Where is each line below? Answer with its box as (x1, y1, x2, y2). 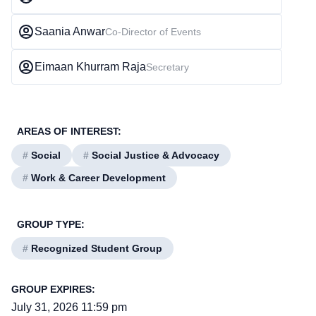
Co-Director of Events (105, 26, 201, 37)
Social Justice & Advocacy (89, 150, 219, 161)
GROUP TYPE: (17, 219, 85, 230)
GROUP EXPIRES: (11, 284, 95, 295)
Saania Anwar (35, 25, 105, 37)
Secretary (146, 61, 189, 73)
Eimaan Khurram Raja (35, 61, 146, 73)
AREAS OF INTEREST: (17, 126, 121, 137)
